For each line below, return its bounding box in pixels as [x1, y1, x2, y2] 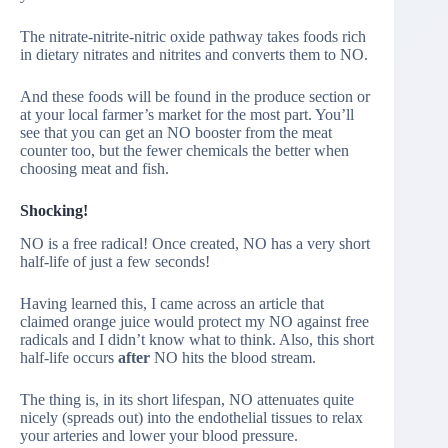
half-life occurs [20, 349, 118, 367]
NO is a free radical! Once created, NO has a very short [20, 235, 370, 253]
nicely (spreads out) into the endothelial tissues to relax [20, 409, 363, 427]
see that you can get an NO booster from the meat [20, 124, 332, 142]
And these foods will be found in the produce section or [20, 88, 370, 106]
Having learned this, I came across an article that [20, 295, 324, 313]
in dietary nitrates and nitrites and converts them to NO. [20, 46, 368, 64]
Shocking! [20, 202, 88, 220]
